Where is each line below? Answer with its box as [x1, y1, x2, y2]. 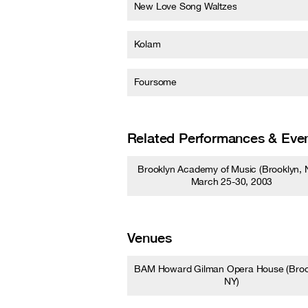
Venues [126, 230, 172, 245]
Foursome [133, 76, 177, 87]
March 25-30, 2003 [190, 176, 273, 187]
